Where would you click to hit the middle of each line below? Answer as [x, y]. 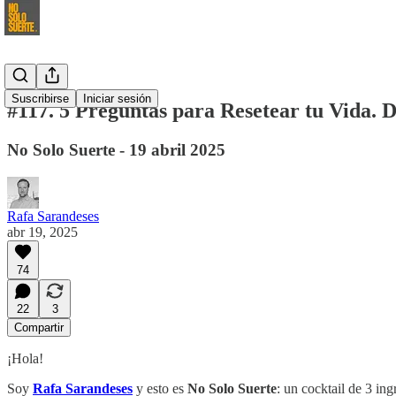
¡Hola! [25, 358]
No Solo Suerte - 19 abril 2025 [116, 149]
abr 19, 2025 [42, 232]
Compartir [39, 327]
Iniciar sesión [117, 99]
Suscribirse [40, 99]
